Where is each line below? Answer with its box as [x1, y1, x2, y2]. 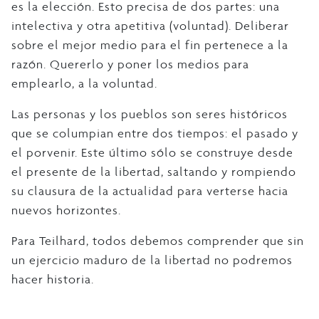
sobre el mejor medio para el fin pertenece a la [11, 37, 288, 53]
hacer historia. [11, 271, 94, 288]
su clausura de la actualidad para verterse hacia [11, 183, 288, 199]
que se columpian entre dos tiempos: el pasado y [11, 125, 298, 142]
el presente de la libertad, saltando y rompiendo [11, 164, 296, 180]
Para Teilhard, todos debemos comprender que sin [11, 233, 304, 249]
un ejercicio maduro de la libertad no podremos [11, 252, 293, 268]
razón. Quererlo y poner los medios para [11, 56, 249, 73]
